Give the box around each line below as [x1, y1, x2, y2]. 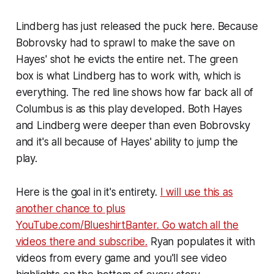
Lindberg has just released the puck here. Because [15, 20, 258, 32]
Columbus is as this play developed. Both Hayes [15, 102, 242, 115]
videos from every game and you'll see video [15, 251, 227, 264]
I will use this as [160, 185, 233, 198]
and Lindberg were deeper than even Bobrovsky [15, 119, 251, 131]
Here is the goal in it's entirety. [15, 185, 160, 198]
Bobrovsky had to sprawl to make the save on [15, 36, 235, 49]
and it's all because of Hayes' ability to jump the [15, 135, 239, 148]
